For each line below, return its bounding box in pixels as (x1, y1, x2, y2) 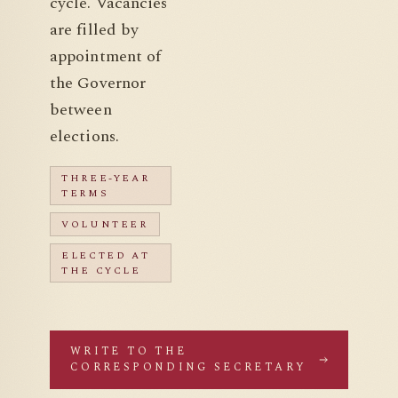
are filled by (50, 18, 139, 43)
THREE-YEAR (61, 171, 150, 187)
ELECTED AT (61, 248, 150, 264)
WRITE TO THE (70, 343, 187, 361)
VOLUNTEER (61, 217, 148, 233)
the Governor (50, 71, 147, 96)
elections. (50, 124, 119, 149)
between (50, 98, 112, 123)
